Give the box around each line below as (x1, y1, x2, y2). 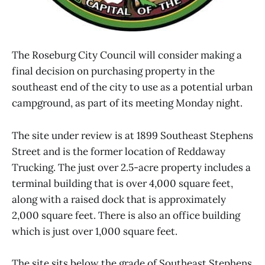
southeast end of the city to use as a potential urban (12, 80, 253, 94)
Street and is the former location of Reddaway (12, 144, 225, 158)
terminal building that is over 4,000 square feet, (12, 176, 233, 190)
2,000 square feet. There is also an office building (12, 208, 240, 222)
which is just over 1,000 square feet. (12, 224, 177, 238)
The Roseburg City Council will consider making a (12, 49, 242, 62)
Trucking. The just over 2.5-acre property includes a (12, 160, 251, 174)
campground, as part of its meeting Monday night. (12, 96, 243, 110)
